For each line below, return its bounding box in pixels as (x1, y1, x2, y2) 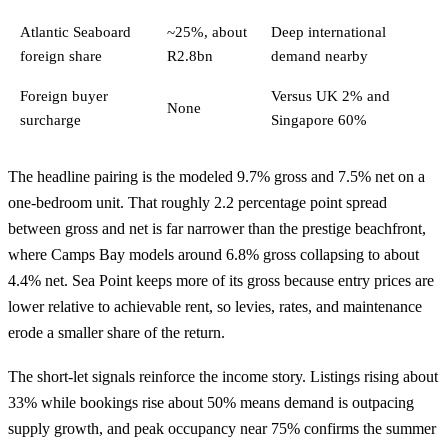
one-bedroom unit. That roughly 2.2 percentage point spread (8, 194, 387, 212)
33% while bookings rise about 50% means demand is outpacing (8, 393, 414, 411)
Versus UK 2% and (271, 88, 390, 105)
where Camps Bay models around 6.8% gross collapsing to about (8, 246, 419, 264)
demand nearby (271, 48, 368, 65)
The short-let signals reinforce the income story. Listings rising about (8, 367, 438, 385)
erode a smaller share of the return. (8, 324, 225, 342)
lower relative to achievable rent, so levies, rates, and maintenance (8, 298, 422, 316)
